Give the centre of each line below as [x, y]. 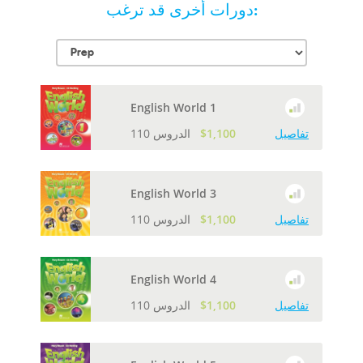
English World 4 [173, 279]
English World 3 [173, 193]
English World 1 [173, 107]
